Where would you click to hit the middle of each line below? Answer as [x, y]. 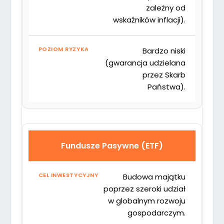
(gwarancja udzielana [145, 62]
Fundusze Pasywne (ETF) [112, 145]
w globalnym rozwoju [147, 200]
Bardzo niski [164, 50]
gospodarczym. [157, 212]
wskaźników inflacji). [149, 19]
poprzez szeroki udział [145, 188]
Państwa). [167, 86]
